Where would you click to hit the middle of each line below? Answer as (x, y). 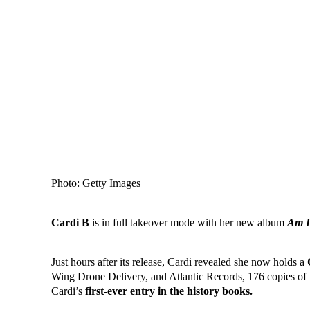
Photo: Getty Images (96, 183)
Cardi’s (69, 291)
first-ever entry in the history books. (169, 291)
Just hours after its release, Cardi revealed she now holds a (180, 262)
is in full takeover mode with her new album (189, 223)
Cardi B (71, 223)
